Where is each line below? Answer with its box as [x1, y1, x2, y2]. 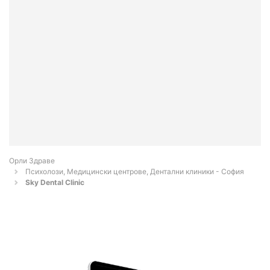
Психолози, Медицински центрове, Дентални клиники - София [25, 167, 244, 177]
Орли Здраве [9, 156, 55, 166]
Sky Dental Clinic [25, 178, 84, 187]
